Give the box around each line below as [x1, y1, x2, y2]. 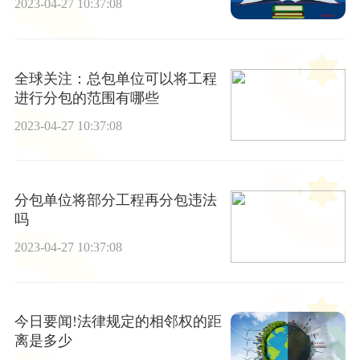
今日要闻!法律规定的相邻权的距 [14, 313, 222, 330]
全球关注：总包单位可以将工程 [14, 70, 217, 87]
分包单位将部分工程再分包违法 [14, 192, 217, 209]
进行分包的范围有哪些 [14, 89, 159, 106]
